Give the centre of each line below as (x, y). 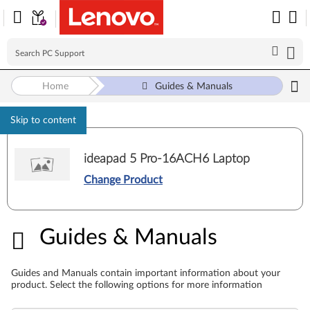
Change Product (123, 180)
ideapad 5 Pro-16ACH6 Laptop (167, 159)
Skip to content (43, 120)
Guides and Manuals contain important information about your (146, 273)
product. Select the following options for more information (137, 285)
